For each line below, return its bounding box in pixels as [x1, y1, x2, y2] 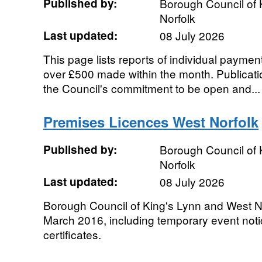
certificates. [43, 226, 101, 242]
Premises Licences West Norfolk [43, 112, 258, 132]
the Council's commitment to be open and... [43, 80, 260, 96]
